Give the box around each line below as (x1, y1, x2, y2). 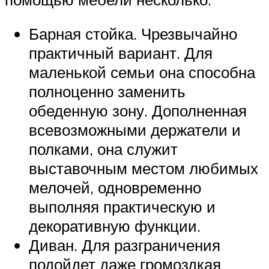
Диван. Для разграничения (29, 235, 220, 255)
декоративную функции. (29, 216, 201, 236)
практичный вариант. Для (29, 43, 213, 63)
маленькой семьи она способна (29, 62, 255, 82)
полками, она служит (29, 139, 178, 159)
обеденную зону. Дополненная (29, 101, 247, 121)
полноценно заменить (29, 82, 186, 101)
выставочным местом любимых (29, 159, 258, 178)
